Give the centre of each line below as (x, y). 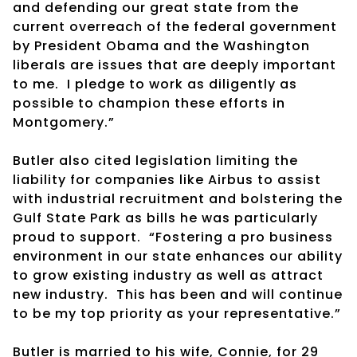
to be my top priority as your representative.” (177, 313)
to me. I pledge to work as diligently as (155, 84)
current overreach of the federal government (175, 26)
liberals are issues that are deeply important (175, 65)
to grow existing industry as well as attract (168, 275)
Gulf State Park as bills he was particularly (165, 218)
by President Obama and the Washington (161, 45)
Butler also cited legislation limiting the (155, 160)
